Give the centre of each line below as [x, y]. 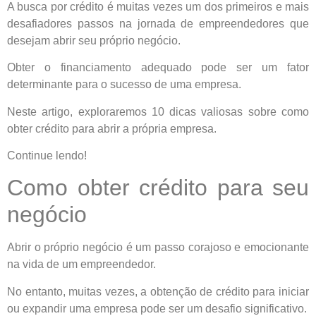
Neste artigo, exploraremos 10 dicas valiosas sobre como [158, 111]
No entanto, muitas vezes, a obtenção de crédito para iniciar [158, 291]
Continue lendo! [47, 155]
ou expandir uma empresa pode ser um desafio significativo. [157, 308]
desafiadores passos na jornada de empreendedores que [158, 23]
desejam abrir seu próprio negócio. [94, 40]
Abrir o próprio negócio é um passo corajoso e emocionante [158, 248]
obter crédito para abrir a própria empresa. [112, 128]
